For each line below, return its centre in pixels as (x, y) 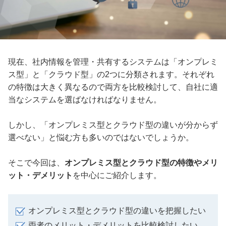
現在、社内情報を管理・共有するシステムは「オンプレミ (113, 62)
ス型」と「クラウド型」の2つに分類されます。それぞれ (111, 75)
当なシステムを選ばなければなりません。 (85, 100)
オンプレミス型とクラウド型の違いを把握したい (117, 211)
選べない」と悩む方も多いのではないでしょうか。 (101, 138)
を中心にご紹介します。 (117, 176)
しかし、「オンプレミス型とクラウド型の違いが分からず (113, 125)
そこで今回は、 (36, 163)
